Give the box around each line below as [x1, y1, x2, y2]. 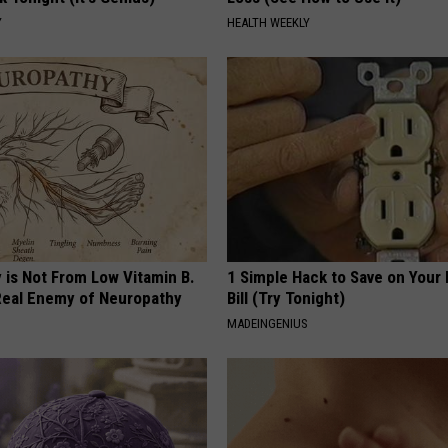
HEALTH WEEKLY [227, 15, 311, 31]
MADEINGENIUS [227, 316, 309, 332]
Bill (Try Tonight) [227, 288, 346, 309]
